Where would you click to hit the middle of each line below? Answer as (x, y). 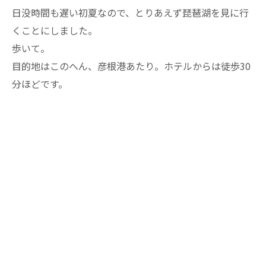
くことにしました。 (55, 30)
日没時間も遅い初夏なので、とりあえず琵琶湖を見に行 (130, 12)
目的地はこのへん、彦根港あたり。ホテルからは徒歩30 (131, 66)
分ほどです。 (40, 83)
